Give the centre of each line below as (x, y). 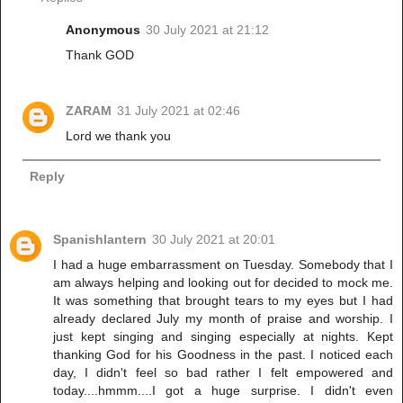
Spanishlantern (100, 240)
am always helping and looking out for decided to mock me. (223, 283)
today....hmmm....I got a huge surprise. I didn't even (223, 391)
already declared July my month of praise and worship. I (223, 319)
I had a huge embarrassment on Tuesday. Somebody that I (223, 265)
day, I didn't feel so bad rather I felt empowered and (223, 373)
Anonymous (103, 29)
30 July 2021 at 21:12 (208, 29)
